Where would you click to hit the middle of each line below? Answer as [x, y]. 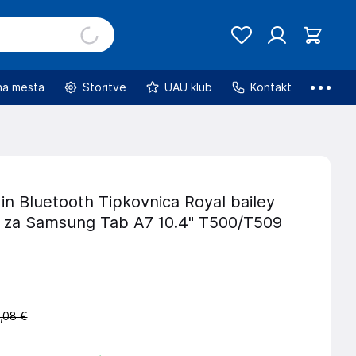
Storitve [104, 87]
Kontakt [271, 87]
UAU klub [188, 87]
